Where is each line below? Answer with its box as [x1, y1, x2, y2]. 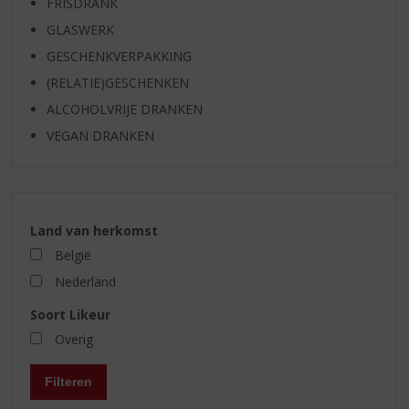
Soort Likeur [29, 306, 110, 324]
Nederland [54, 273, 116, 291]
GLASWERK [46, 21, 114, 39]
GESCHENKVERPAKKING [46, 47, 192, 66]
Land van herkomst [29, 221, 158, 239]
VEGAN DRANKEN [46, 127, 154, 145]
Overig [54, 330, 93, 349]
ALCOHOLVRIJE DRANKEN [46, 100, 203, 119]
